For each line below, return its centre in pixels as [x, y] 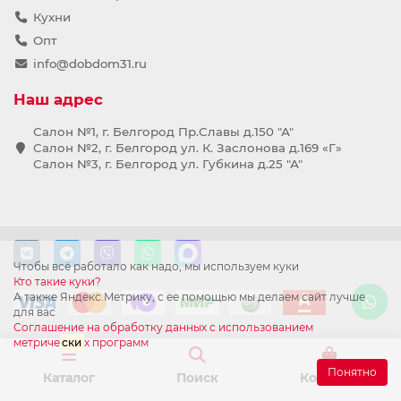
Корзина [329, 378]
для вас [34, 312]
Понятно [352, 372]
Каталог [68, 378]
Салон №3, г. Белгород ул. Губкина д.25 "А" [167, 164]
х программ [116, 342]
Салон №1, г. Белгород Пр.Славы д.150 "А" [163, 132]
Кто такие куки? [57, 282]
